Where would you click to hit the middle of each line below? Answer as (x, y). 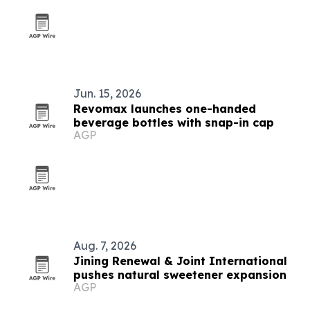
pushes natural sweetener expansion (180, 275)
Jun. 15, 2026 (107, 93)
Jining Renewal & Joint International (180, 261)
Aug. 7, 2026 (105, 246)
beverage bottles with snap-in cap (174, 122)
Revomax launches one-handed (165, 109)
